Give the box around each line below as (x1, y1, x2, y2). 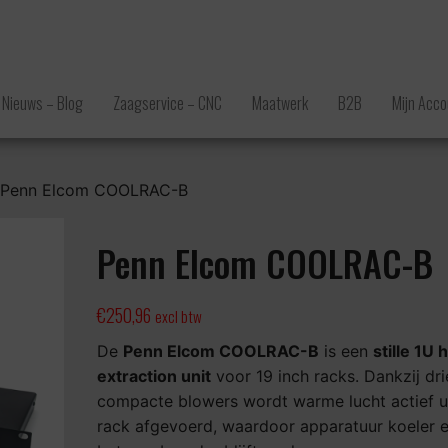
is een (318, 341, 373, 361)
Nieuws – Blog (2, 91, 83, 115)
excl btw (154, 305, 202, 327)
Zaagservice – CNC (113, 91, 222, 115)
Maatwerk (252, 91, 308, 115)
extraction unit (96, 366, 211, 386)
